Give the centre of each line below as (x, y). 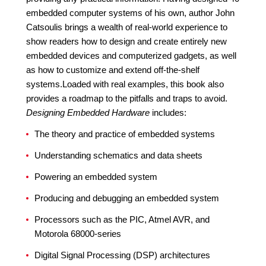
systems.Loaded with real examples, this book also (125, 84)
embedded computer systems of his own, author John (130, 13)
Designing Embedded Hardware (88, 113)
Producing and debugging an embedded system (127, 198)
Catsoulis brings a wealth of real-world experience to (127, 27)
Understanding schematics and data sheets (118, 155)
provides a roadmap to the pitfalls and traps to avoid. (127, 98)
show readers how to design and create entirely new (126, 41)
